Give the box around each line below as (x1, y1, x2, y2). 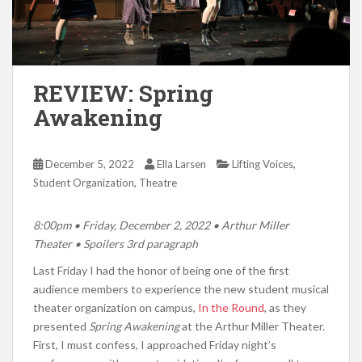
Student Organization (33, 175, 134, 189)
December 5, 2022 (45, 157, 134, 170)
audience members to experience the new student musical (33, 281, 329, 296)
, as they (264, 300, 306, 314)
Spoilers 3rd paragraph (83, 236, 198, 250)
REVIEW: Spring (33, 78, 213, 108)
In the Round (198, 300, 264, 314)
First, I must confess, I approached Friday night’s (33, 337, 276, 351)
